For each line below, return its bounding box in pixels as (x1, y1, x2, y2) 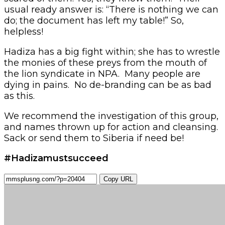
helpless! (4, 26, 43, 37)
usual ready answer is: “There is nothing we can (4, 4, 218, 15)
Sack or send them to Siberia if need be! (4, 132, 184, 144)
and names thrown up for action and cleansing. (4, 121, 218, 133)
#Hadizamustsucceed (4, 152, 108, 164)
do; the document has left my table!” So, (4, 15, 184, 26)
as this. (4, 90, 35, 101)
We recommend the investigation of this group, (4, 110, 218, 122)
